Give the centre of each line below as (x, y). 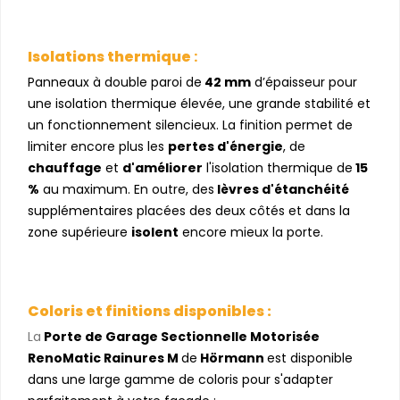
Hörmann (232, 358)
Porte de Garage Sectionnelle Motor (167, 336)
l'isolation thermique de (278, 167)
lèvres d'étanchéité (282, 189)
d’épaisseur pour (304, 82)
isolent (155, 232)
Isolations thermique (109, 56)
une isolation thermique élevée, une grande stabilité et (199, 103)
